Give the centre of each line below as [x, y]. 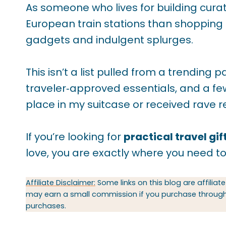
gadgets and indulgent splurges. [109, 40]
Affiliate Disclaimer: [61, 183]
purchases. [46, 206]
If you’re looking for [75, 137]
